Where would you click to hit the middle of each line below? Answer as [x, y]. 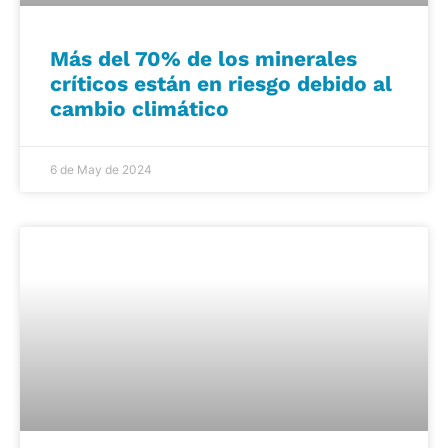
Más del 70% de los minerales [203, 58]
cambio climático [139, 108]
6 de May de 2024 [101, 169]
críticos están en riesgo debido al [221, 83]
